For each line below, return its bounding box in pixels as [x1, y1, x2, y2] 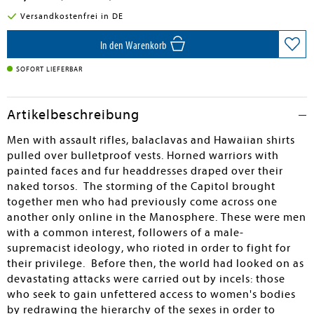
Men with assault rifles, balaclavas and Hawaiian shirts [7, 134, 295, 146]
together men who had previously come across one [7, 196, 278, 208]
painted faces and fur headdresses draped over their [7, 165, 283, 177]
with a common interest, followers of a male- [7, 226, 244, 239]
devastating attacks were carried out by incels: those [7, 273, 285, 285]
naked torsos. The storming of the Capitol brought [7, 180, 275, 193]
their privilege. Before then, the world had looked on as [7, 257, 304, 270]
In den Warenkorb [100, 39, 170, 52]
